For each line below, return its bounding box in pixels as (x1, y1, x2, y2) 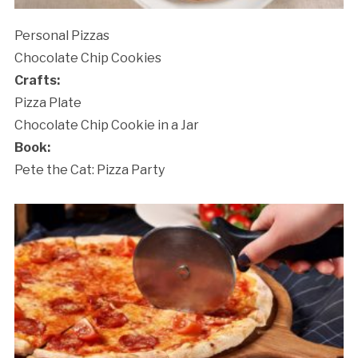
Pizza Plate (14, 95, 82, 111)
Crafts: (14, 73, 60, 89)
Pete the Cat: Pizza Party (14, 162, 165, 178)
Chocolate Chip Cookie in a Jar (14, 117, 199, 133)
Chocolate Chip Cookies (14, 50, 161, 66)
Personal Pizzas (14, 28, 109, 44)
